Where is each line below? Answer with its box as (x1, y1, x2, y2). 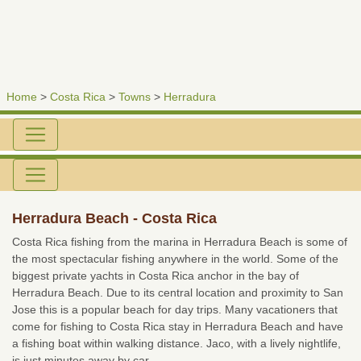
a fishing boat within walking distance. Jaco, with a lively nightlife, (12, 337, 341, 350)
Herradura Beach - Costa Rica (12, 210, 217, 226)
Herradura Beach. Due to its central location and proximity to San (12, 286, 343, 299)
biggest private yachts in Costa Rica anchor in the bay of (12, 269, 299, 282)
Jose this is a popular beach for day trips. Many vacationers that (12, 303, 338, 316)
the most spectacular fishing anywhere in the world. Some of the (12, 252, 338, 265)
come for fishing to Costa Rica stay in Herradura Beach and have (12, 320, 343, 333)
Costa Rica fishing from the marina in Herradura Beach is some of (12, 235, 347, 248)
